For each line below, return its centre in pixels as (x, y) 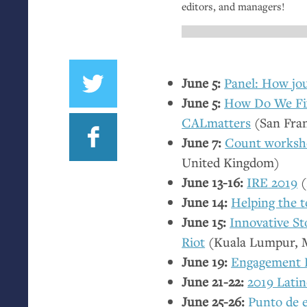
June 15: (204, 222)
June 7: (202, 143)
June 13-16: (213, 182)
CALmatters (217, 123)
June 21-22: (213, 282)
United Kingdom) (231, 162)
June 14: (205, 202)
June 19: (205, 262)
